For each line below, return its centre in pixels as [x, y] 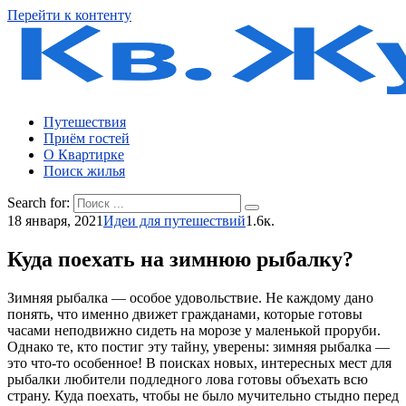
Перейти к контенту [69, 15]
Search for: [39, 203]
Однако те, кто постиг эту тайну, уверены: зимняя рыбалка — [198, 346]
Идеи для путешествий [174, 221]
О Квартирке [84, 155]
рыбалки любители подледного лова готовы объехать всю [188, 379]
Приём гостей [87, 138]
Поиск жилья [84, 171]
